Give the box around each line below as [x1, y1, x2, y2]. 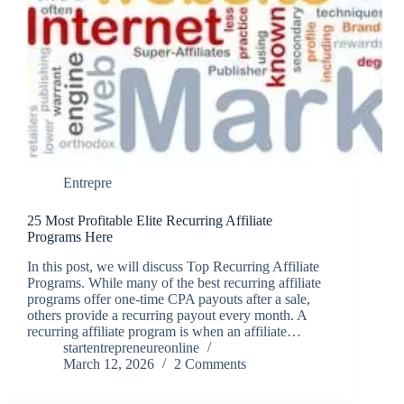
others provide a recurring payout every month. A [27, 308, 307, 324]
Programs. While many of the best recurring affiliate [27, 275, 321, 291]
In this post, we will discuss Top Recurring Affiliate [27, 259, 319, 275]
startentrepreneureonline [63, 340, 199, 356]
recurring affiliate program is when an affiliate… [27, 324, 301, 340]
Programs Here [27, 229, 113, 245]
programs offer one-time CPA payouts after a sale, [27, 291, 310, 308]
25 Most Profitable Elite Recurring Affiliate [27, 213, 272, 229]
